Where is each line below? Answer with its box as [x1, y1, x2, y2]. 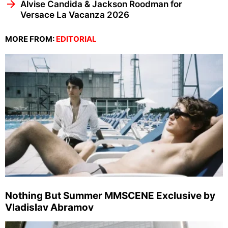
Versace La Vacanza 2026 [20, 9, 129, 20]
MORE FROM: [5, 34, 56, 44]
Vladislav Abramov [5, 201, 94, 213]
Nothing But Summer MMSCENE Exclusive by [5, 189, 215, 202]
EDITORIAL [56, 34, 97, 44]
